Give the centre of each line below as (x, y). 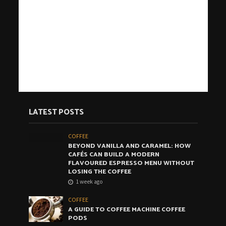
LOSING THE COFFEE (100, 172)
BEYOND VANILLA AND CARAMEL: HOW (130, 146)
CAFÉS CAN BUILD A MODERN (114, 155)
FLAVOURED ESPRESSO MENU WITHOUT (131, 163)
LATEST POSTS (56, 112)
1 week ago (90, 182)
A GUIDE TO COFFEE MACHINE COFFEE (127, 210)
